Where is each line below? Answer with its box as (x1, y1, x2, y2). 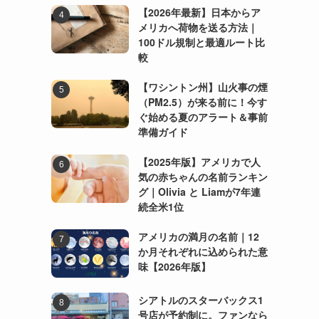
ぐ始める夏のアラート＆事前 (137, 109, 268, 124)
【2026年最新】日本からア (137, 4, 261, 19)
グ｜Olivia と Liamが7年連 (137, 184, 261, 199)
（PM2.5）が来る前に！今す (137, 94, 267, 109)
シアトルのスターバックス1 (137, 292, 263, 307)
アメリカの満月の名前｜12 (137, 229, 259, 244)
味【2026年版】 (137, 258, 211, 273)
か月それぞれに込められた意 (137, 244, 268, 258)
